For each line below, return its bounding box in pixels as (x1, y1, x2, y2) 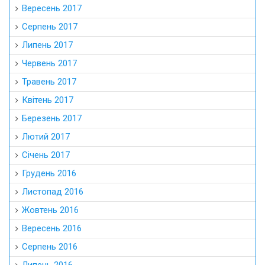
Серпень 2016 (22, 241, 77, 253)
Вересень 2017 (22, 3, 82, 14)
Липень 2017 (22, 40, 73, 51)
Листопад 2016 (22, 186, 83, 198)
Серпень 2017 (22, 21, 77, 33)
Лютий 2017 (22, 131, 70, 143)
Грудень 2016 (22, 168, 76, 179)
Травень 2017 (22, 76, 76, 88)
